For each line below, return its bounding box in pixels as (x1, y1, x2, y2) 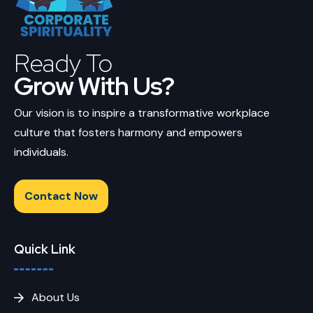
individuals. (14, 144, 68, 159)
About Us (31, 289, 80, 305)
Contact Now (24, 188, 98, 203)
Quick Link (14, 240, 75, 257)
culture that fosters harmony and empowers (14, 124, 242, 140)
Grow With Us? (14, 68, 174, 103)
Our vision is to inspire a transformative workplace (14, 105, 270, 120)
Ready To (14, 45, 112, 80)
